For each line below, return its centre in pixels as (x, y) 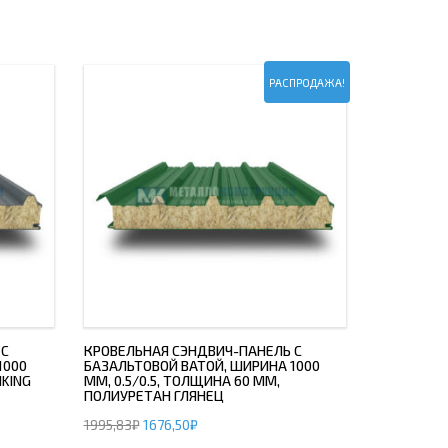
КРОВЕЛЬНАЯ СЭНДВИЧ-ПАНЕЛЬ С (192, 350)
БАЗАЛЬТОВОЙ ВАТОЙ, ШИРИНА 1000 (201, 365)
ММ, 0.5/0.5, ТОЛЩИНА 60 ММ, (181, 380)
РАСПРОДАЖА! (307, 82)
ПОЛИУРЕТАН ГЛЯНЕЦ (153, 395)
